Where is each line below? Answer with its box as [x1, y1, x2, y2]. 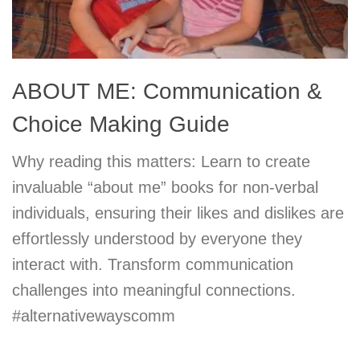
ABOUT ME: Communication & [12, 79, 322, 104]
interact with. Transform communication [12, 256, 293, 274]
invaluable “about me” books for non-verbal [12, 178, 318, 197]
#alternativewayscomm [12, 307, 175, 325]
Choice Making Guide [12, 112, 230, 137]
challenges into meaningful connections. [12, 281, 296, 300]
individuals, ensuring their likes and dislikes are [12, 204, 344, 223]
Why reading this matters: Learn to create [12, 153, 310, 171]
